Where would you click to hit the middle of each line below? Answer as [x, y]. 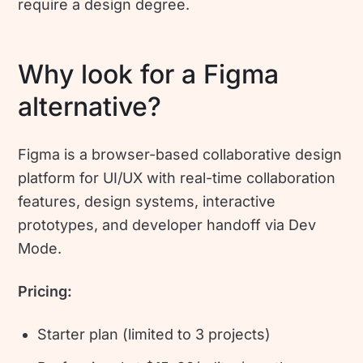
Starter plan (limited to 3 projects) [154, 334]
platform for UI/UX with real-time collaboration [177, 177]
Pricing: [45, 291]
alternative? [90, 106]
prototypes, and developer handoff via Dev [167, 224]
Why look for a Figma [149, 74]
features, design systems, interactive [147, 201]
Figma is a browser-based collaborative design [180, 154]
